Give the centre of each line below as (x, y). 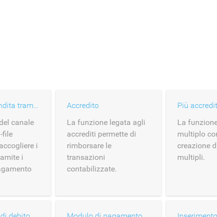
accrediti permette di (101, 134)
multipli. (191, 157)
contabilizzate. (92, 169)
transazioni (86, 157)
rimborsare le (89, 146)
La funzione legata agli (106, 122)
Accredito (83, 105)
